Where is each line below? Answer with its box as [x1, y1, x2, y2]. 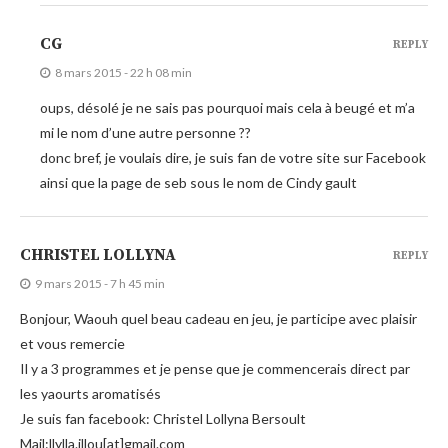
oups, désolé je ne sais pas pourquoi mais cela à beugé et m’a [40, 98, 415, 116]
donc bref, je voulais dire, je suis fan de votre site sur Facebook [40, 148, 426, 166]
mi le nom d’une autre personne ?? [40, 123, 251, 141]
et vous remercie [20, 334, 125, 352]
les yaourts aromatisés [20, 384, 161, 402]
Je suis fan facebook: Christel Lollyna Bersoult [20, 409, 306, 427]
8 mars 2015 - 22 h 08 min [55, 64, 192, 80]
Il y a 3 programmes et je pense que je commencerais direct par [20, 359, 410, 377]
